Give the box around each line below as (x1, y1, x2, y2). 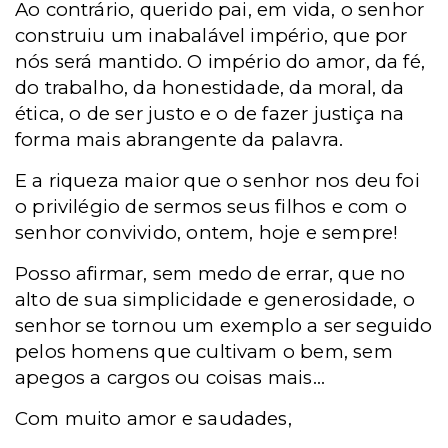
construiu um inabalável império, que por (15, 24, 408, 47)
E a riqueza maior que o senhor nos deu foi (15, 169, 420, 192)
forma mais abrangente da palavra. (15, 128, 344, 151)
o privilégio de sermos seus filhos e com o (15, 195, 407, 218)
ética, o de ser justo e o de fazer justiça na (15, 102, 405, 125)
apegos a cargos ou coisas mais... (15, 366, 326, 389)
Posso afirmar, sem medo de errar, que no (15, 262, 406, 285)
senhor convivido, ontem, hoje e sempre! (15, 221, 399, 244)
